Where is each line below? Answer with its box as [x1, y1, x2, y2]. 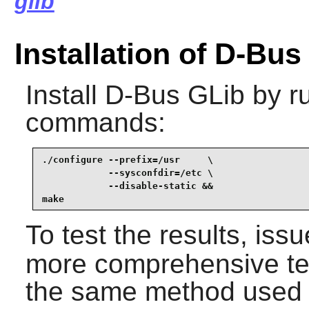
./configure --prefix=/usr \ [41, 154, 213, 165]
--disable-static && [41, 180, 213, 191]
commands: [25, 108, 166, 138]
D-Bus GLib [104, 80, 245, 110]
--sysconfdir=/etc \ [41, 167, 213, 178]
